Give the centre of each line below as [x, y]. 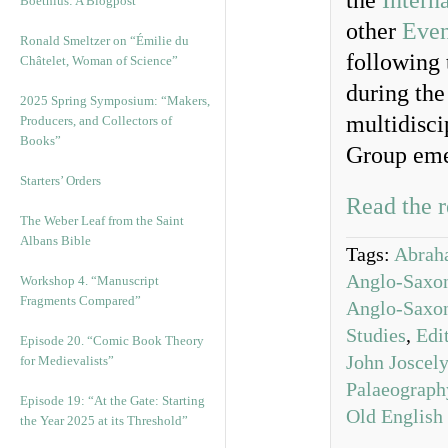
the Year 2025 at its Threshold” [104, 420]
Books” [40, 140]
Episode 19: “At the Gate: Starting [112, 400]
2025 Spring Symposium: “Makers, [115, 100]
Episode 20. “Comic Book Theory [112, 340]
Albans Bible [55, 240]
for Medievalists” [67, 360]
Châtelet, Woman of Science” [99, 60]
